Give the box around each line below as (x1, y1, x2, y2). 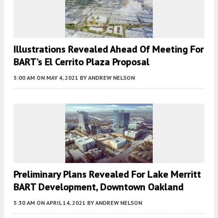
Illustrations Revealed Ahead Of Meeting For (14, 43, 204, 56)
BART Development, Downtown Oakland (14, 180, 183, 193)
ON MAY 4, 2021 (36, 74, 78, 82)
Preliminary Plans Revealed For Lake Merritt (14, 167, 201, 181)
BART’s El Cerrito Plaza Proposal (14, 55, 149, 69)
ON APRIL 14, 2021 (36, 199, 86, 206)
